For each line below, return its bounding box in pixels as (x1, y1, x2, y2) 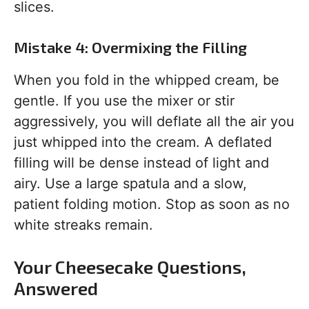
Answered (14, 277, 98, 299)
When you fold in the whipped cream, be (14, 72, 279, 88)
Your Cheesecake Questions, (14, 256, 246, 277)
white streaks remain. (14, 217, 153, 233)
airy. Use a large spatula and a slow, (14, 175, 247, 192)
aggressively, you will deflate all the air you (14, 113, 295, 130)
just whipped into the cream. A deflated (14, 134, 272, 150)
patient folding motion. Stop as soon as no (14, 196, 290, 212)
